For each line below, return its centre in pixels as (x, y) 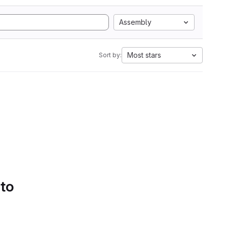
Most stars (144, 55)
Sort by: (110, 55)
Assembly (135, 22)
